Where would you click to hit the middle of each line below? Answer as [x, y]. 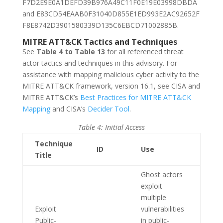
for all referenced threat [144, 52]
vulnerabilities [162, 209]
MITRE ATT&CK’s [51, 97]
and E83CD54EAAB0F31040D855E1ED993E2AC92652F [111, 14]
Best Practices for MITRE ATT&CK [135, 97]
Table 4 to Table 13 [70, 52]
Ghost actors [162, 174]
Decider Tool [108, 109]
